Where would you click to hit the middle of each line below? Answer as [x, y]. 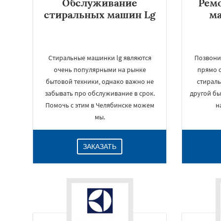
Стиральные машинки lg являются [100, 58]
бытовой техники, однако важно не [100, 81]
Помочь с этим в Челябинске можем [100, 105]
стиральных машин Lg [100, 15]
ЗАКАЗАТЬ [100, 147]
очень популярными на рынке [100, 70]
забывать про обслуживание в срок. [100, 93]
